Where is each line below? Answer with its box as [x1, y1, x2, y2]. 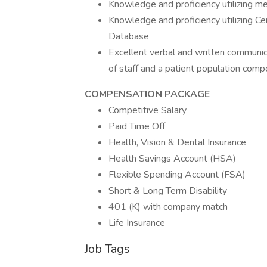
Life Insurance [108, 216, 165, 229]
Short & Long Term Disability [108, 184, 227, 197]
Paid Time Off [108, 120, 165, 133]
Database [108, 30, 149, 43]
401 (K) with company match [108, 200, 228, 213]
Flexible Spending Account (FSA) [108, 168, 246, 181]
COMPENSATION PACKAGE [85, 88, 210, 101]
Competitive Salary [108, 104, 187, 117]
